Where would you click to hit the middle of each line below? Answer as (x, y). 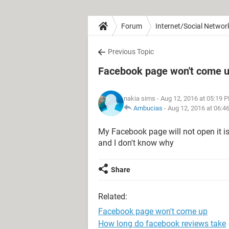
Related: (113, 197)
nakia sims (140, 98)
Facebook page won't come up (153, 211)
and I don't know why (136, 143)
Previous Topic (131, 52)
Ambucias (148, 108)
